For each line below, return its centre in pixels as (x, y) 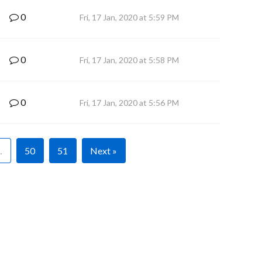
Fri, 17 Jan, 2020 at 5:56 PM (129, 103)
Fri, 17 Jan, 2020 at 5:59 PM (129, 17)
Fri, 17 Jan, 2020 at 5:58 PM (129, 60)
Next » (103, 151)
